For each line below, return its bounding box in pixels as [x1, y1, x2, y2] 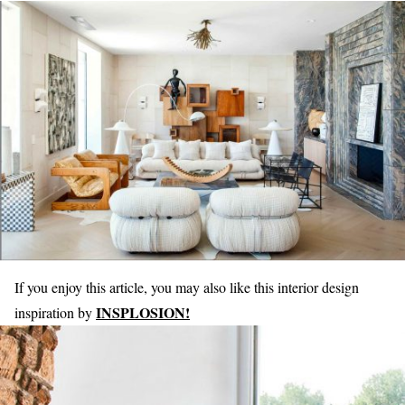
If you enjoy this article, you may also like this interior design [14, 277, 359, 297]
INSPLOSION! [96, 301, 190, 323]
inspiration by [14, 302, 96, 322]
